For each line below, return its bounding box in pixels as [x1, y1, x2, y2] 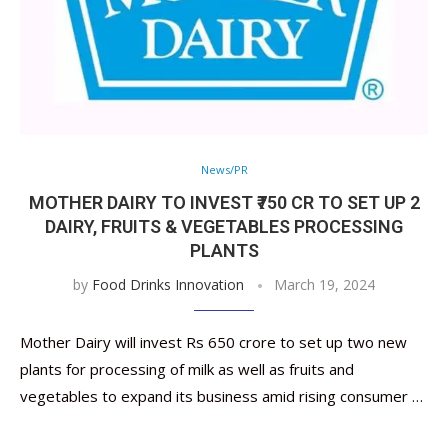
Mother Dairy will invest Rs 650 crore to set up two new [20, 332, 407, 352]
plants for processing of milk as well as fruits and [20, 359, 354, 379]
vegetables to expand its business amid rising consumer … [20, 386, 423, 406]
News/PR [200, 162, 248, 177]
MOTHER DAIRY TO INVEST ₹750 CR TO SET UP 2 [28, 192, 420, 213]
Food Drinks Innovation [92, 275, 244, 294]
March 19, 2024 [274, 275, 375, 294]
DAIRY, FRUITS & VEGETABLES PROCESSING [45, 216, 403, 237]
